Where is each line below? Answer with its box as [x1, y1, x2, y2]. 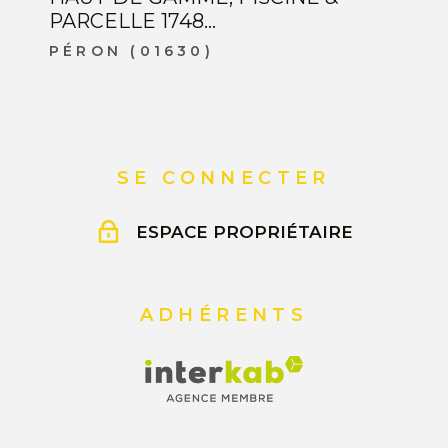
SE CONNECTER [117, 167, 331, 190]
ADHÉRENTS [139, 304, 309, 327]
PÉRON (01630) [49, 42, 214, 61]
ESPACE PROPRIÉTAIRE [135, 221, 353, 242]
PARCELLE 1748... [49, 8, 216, 33]
